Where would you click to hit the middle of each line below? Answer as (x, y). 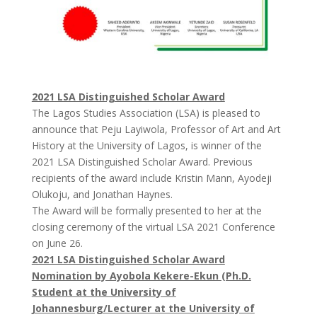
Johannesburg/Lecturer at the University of (143, 308)
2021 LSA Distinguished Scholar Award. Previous (142, 161)
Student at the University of (104, 292)
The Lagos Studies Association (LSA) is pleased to (146, 113)
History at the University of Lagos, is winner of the (146, 145)
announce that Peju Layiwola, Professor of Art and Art (156, 129)
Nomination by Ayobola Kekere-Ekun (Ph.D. (141, 275)
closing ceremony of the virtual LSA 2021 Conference (153, 226)
